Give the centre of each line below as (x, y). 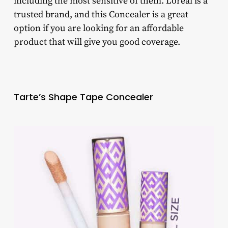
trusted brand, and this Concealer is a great (101, 15)
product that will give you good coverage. (97, 42)
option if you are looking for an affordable (98, 28)
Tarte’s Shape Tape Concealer (83, 97)
